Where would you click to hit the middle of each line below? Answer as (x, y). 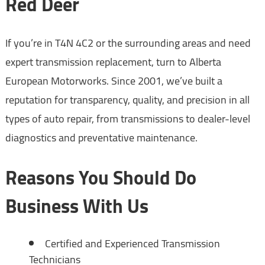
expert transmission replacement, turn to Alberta (113, 62)
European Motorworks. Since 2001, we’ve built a (114, 81)
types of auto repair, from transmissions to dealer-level (127, 119)
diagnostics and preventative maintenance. (101, 138)
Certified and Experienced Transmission (132, 244)
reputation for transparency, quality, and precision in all (127, 100)
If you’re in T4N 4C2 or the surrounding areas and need (128, 43)
